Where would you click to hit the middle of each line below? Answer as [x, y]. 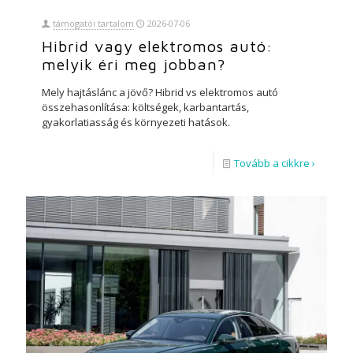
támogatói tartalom [93, 24]
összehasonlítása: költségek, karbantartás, [145, 108]
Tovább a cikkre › [275, 163]
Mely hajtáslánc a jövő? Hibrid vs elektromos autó [160, 93]
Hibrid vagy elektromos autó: [157, 46]
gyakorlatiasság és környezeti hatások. [136, 123]
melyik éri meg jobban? [134, 65]
